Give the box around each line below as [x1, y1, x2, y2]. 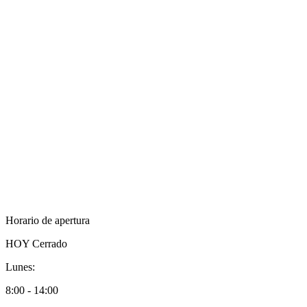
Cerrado [32, 237, 67, 249]
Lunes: [5, 260, 35, 273]
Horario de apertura [5, 214, 90, 226]
